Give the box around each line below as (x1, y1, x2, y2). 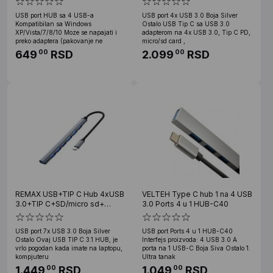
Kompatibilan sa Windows (15, 19, 91, 27)
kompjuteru (15, 252, 49, 260)
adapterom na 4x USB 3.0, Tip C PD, (142, 28, 250, 36)
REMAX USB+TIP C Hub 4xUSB (15, 189, 124, 199)
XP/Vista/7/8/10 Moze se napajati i (15, 28, 117, 36)
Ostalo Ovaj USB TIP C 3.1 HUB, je (15, 235, 118, 243)
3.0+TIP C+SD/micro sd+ (15, 199, 104, 208)
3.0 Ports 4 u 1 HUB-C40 (142, 199, 229, 208)
